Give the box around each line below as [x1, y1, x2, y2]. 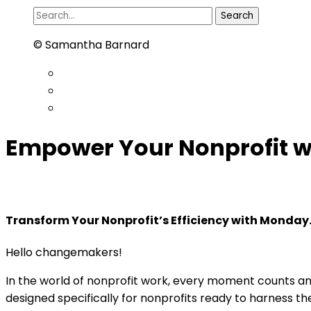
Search [33, 6, 72, 22]
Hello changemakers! [6, 244, 122, 261]
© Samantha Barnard [33, 37, 149, 53]
